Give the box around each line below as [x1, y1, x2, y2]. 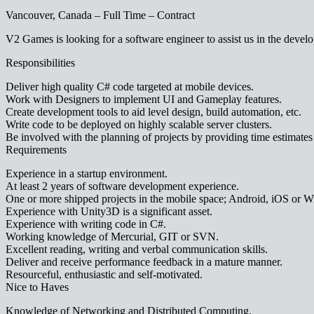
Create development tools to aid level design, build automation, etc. [6, 106, 301, 118]
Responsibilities [6, 57, 75, 69]
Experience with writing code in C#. [6, 218, 166, 231]
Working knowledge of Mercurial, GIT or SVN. [6, 231, 219, 243]
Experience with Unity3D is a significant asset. [6, 205, 212, 218]
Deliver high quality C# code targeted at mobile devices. [6, 81, 254, 93]
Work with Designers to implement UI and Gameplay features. [6, 93, 282, 106]
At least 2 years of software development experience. [6, 180, 239, 193]
